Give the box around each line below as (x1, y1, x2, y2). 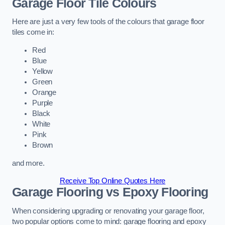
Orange (32, 88, 57, 96)
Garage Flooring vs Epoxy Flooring (12, 185, 208, 199)
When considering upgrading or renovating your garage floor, (12, 206, 204, 215)
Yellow (32, 67, 53, 75)
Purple (32, 98, 53, 107)
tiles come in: (12, 28, 54, 37)
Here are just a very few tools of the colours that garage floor (12, 18, 204, 26)
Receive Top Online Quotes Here (59, 177, 166, 185)
